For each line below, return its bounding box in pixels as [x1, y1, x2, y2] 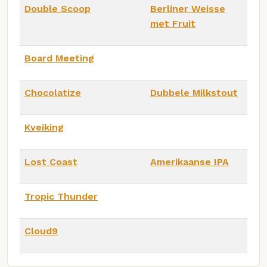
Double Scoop [24, 3, 91, 15]
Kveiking [24, 122, 64, 133]
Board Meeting [24, 52, 94, 64]
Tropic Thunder [24, 191, 98, 203]
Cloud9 [24, 225, 58, 237]
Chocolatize [24, 87, 81, 99]
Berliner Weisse [150, 3, 225, 15]
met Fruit [150, 18, 195, 30]
